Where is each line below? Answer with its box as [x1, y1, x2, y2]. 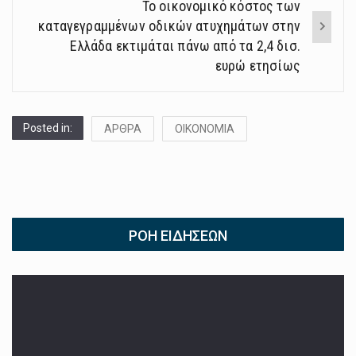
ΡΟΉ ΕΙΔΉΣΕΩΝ [129, 227, 227, 245]
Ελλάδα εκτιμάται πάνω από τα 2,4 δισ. [70, 37, 300, 55]
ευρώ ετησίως [215, 57, 300, 75]
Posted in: [23, 122, 72, 135]
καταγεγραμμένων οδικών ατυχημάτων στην [38, 17, 300, 35]
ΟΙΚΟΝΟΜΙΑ [175, 122, 234, 136]
